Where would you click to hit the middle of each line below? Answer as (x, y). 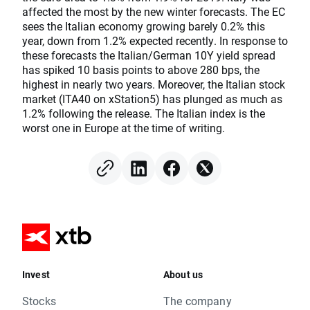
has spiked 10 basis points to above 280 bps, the (141, 70)
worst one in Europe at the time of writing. (124, 128)
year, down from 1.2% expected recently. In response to (155, 40)
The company (198, 301)
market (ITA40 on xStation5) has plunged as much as (152, 99)
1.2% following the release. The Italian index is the (144, 113)
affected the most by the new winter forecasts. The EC (154, 11)
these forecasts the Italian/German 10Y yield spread (149, 55)
